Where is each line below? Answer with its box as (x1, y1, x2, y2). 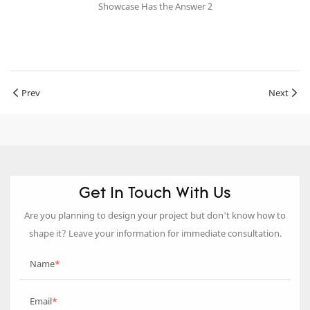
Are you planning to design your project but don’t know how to (24, 209, 286, 222)
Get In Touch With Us (79, 185, 231, 202)
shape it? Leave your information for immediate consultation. (28, 227, 282, 240)
